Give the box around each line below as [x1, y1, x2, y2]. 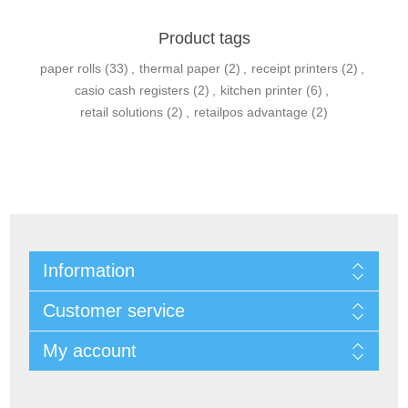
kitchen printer [220, 83, 302, 98]
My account [42, 341, 137, 362]
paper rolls [39, 61, 101, 76]
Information [42, 260, 135, 281]
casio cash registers [75, 83, 189, 98]
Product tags [158, 29, 250, 48]
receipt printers [250, 61, 338, 76]
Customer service [42, 301, 185, 321]
